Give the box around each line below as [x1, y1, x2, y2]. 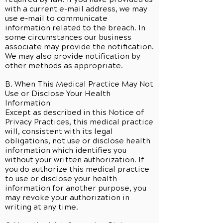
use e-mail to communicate [5, 14, 108, 23]
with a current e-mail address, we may [5, 4, 147, 13]
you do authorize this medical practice [5, 165, 149, 174]
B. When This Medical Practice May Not [5, 80, 153, 89]
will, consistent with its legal [5, 127, 113, 136]
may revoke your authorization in [5, 193, 129, 202]
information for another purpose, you [5, 184, 146, 193]
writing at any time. [5, 203, 78, 212]
